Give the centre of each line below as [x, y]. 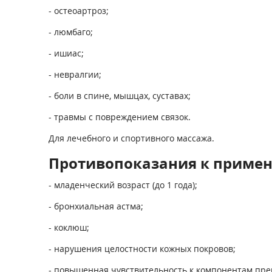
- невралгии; [75, 74]
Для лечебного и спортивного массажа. [131, 138]
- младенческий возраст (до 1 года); [123, 185]
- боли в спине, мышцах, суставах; [119, 96]
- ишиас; [66, 53]
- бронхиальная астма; [96, 206]
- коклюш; [69, 227]
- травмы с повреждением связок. [119, 117]
